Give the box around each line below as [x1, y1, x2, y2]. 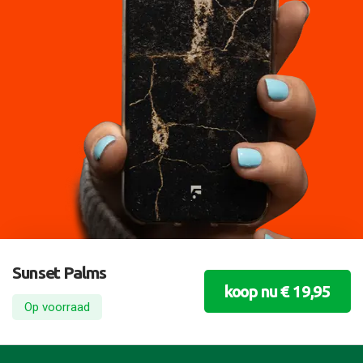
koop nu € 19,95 [224, 282, 331, 301]
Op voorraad [24, 299, 90, 314]
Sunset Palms [12, 263, 107, 283]
